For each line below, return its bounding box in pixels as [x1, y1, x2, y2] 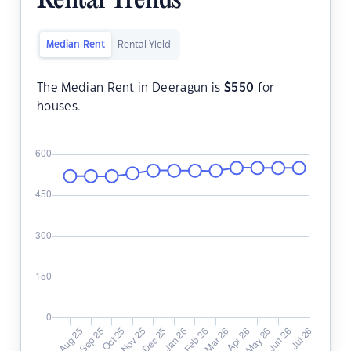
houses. [37, 101, 81, 114]
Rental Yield [118, 40, 171, 50]
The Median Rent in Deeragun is [37, 82, 224, 95]
